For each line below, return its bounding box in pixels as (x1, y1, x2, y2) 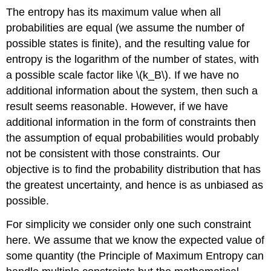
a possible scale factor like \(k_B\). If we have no (6, 68, 240, 81)
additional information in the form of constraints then (6, 116, 256, 128)
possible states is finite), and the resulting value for (6, 37, 250, 50)
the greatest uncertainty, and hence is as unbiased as (6, 178, 264, 191)
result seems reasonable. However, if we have (6, 100, 229, 113)
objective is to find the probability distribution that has (6, 163, 261, 175)
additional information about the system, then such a (6, 84, 258, 97)
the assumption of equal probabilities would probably (6, 131, 260, 144)
